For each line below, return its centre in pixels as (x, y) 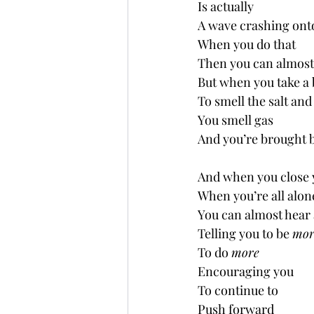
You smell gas (235, 120)
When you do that (247, 44)
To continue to (239, 290)
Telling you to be (245, 233)
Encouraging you (246, 271)
